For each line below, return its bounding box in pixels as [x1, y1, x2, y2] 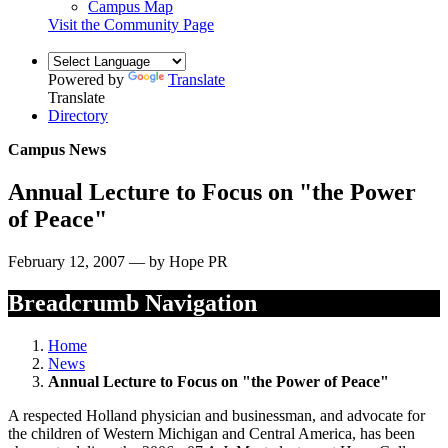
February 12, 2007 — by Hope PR [8, 252, 228, 270]
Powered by [48, 70, 128, 88]
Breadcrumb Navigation [8, 290, 257, 317]
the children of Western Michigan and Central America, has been [8, 425, 415, 443]
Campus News [8, 140, 106, 158]
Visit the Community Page [48, 15, 214, 33]
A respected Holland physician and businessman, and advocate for [8, 407, 425, 425]
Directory [48, 106, 108, 124]
